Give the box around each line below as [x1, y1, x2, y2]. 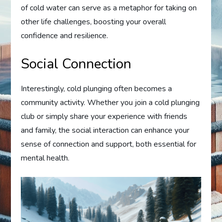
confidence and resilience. [21, 30, 109, 42]
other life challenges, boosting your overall [21, 16, 166, 28]
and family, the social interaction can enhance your [21, 125, 190, 136]
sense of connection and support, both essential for [21, 139, 197, 150]
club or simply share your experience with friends [21, 111, 188, 122]
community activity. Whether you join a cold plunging [21, 97, 200, 109]
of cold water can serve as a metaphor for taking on [21, 2, 197, 14]
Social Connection [21, 55, 132, 74]
